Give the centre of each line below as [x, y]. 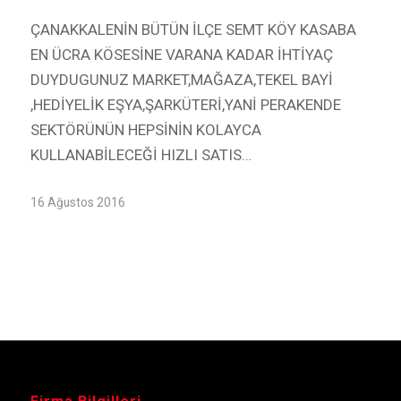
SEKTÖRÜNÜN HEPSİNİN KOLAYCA [145, 130]
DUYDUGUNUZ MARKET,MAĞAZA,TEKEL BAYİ [181, 80]
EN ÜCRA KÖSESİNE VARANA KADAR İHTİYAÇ [181, 55]
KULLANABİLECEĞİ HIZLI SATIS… [141, 155]
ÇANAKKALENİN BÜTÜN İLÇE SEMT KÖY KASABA [193, 30]
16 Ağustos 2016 [77, 202]
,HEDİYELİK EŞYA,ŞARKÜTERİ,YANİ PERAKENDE [185, 105]
